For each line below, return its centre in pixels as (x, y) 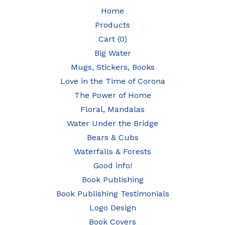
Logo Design (113, 208)
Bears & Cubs (113, 137)
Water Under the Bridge (113, 123)
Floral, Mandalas (113, 109)
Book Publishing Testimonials (113, 194)
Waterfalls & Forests (113, 151)
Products (113, 25)
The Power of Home (113, 95)
